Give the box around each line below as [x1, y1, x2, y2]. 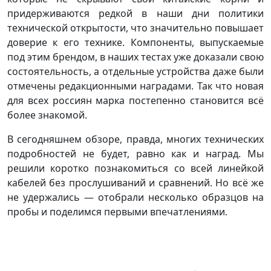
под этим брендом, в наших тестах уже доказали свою [7, 50, 264, 64]
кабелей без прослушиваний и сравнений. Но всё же [7, 175, 264, 189]
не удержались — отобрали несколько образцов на [7, 190, 264, 204]
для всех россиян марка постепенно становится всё [7, 93, 264, 107]
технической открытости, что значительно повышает [7, 21, 264, 34]
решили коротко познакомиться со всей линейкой [7, 161, 264, 175]
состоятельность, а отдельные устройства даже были [7, 64, 264, 78]
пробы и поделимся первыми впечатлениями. [7, 204, 227, 218]
